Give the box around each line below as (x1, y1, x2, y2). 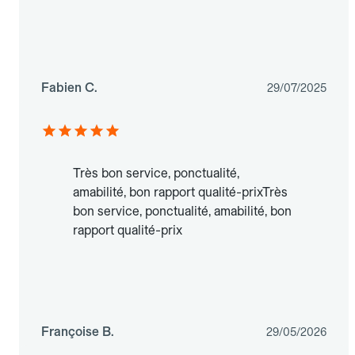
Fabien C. (41, 80, 97, 96)
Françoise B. (41, 324, 114, 340)
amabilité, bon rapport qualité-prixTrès (73, 185, 288, 200)
